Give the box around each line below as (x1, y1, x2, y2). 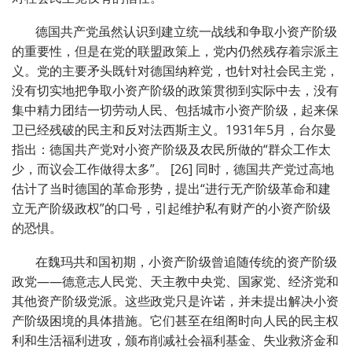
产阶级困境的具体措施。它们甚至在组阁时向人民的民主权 (12, 312, 339, 330)
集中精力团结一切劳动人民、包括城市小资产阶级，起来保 (12, 101, 339, 119)
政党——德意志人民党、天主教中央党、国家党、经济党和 (12, 273, 339, 291)
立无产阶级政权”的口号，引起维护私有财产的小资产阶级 (12, 200, 331, 218)
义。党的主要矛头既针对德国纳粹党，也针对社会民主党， (12, 62, 339, 80)
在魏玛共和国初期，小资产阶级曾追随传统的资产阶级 (35, 253, 337, 271)
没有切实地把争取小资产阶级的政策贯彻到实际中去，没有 (12, 82, 339, 100)
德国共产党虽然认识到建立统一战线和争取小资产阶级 (35, 23, 337, 41)
